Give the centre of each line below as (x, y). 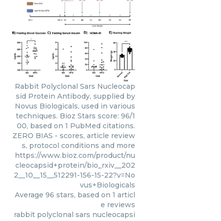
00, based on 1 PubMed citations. (76, 126)
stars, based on (83, 195)
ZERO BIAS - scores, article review (74, 136)
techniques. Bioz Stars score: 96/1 (75, 116)
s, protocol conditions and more (78, 146)
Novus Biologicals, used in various (75, 106)
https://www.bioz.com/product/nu (75, 156)
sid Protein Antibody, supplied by (75, 96)
